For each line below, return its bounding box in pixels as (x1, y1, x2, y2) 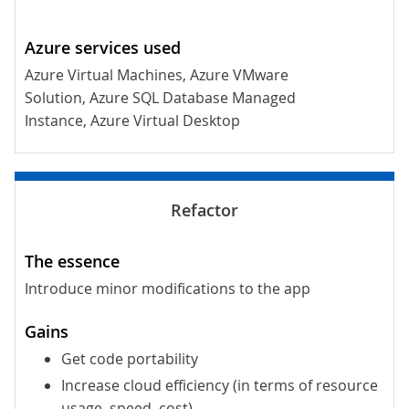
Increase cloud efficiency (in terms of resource (61, 375, 378, 396)
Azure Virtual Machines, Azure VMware (25, 65, 288, 86)
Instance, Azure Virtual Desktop (25, 110, 240, 131)
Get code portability (61, 349, 198, 370)
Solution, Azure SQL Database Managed (25, 88, 296, 109)
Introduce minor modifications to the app (25, 278, 310, 299)
